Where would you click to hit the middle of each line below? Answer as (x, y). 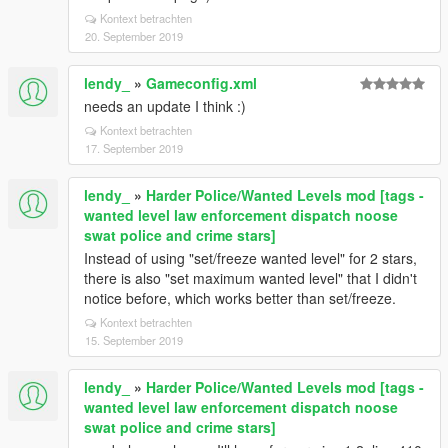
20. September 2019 (134, 36)
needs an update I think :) (165, 106)
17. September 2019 (134, 148)
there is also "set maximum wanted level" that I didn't (250, 278)
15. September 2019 (134, 340)
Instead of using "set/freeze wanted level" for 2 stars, (250, 258)
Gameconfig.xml (201, 83)
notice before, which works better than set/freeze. (240, 298)
